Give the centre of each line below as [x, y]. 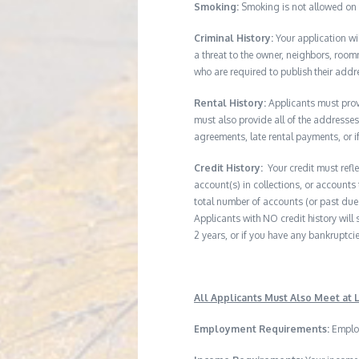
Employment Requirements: [263, 329]
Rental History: [230, 103]
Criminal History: [235, 38]
